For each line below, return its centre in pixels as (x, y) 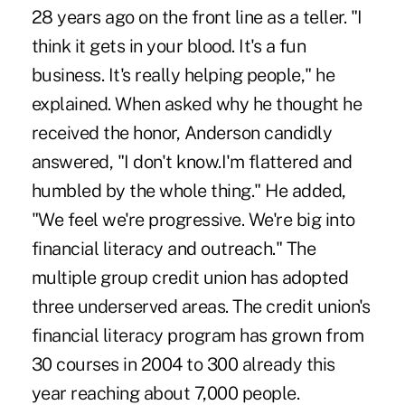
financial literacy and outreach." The (174, 248)
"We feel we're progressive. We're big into (193, 219)
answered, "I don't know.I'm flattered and (192, 161)
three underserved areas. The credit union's (201, 306)
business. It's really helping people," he (183, 75)
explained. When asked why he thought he (197, 104)
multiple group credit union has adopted (190, 277)
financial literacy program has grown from (198, 335)
